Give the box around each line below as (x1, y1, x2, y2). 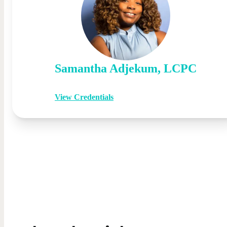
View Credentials (55, 92, 113, 101)
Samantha (55, 61, 107, 75)
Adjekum (109, 61, 158, 75)
